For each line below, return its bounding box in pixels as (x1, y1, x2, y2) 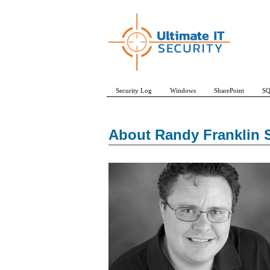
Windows (170, 87, 196, 94)
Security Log (116, 87, 152, 94)
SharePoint (214, 87, 244, 94)
